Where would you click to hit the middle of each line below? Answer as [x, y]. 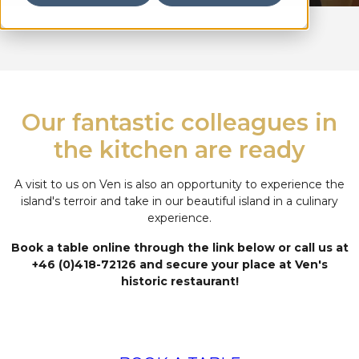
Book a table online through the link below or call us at [179, 248]
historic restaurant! [179, 281]
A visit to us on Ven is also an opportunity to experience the [179, 184]
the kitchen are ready [179, 149]
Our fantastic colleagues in [179, 122]
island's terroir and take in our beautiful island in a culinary [179, 201]
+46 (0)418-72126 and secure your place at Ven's [179, 264]
